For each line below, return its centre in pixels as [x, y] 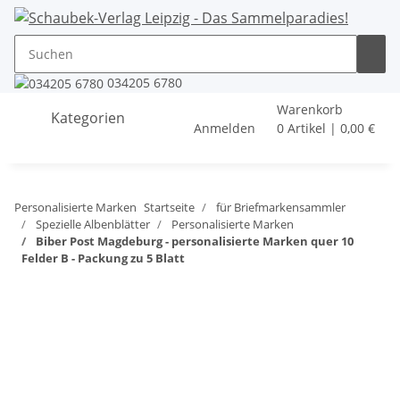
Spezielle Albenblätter [93, 225]
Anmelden [225, 129]
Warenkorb [310, 110]
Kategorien [86, 117]
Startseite [169, 208]
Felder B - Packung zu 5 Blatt [103, 258]
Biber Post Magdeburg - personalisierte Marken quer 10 [195, 242]
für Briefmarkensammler [281, 208]
